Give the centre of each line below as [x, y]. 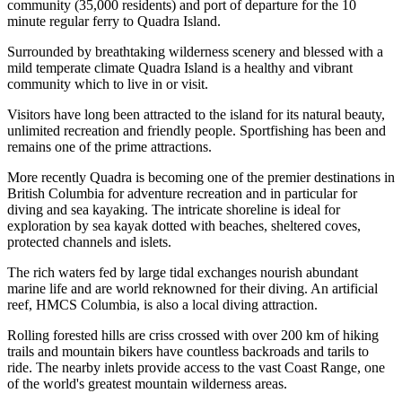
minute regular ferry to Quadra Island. [114, 22]
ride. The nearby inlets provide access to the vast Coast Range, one [196, 368]
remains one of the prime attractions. [111, 147]
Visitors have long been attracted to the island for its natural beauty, [196, 115]
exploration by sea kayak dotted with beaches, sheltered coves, [184, 226]
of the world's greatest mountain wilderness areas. [147, 384]
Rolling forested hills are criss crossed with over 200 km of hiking [193, 336]
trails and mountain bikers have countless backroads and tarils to [188, 352]
